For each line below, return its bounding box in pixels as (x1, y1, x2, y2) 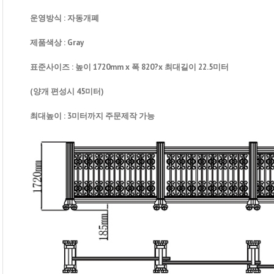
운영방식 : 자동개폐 (30, 12, 99, 23)
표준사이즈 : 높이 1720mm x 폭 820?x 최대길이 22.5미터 (30, 61, 229, 72)
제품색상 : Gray (30, 37, 84, 48)
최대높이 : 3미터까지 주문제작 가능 (30, 110, 155, 121)
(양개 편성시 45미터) (30, 86, 104, 97)
